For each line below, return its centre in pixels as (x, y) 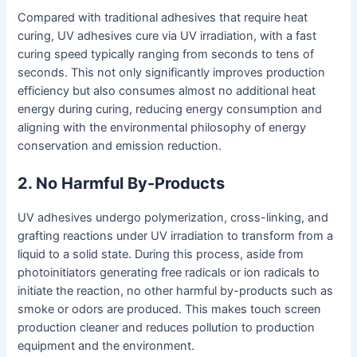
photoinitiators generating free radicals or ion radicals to (169, 273)
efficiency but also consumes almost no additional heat (167, 90)
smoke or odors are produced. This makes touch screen (170, 310)
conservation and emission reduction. (120, 145)
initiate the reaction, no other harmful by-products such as (176, 291)
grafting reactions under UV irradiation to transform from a (176, 236)
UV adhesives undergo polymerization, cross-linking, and (173, 218)
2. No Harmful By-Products (122, 184)
